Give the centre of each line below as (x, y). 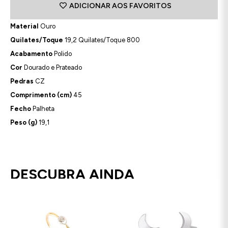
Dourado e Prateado (52, 67)
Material (24, 26)
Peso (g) (24, 122)
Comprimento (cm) (41, 95)
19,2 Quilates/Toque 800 (102, 40)
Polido (62, 53)
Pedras (22, 81)
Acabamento (31, 53)
